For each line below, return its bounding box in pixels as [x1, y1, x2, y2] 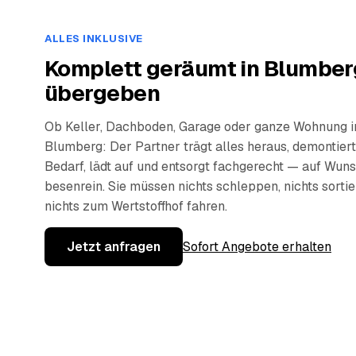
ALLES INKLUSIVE [44, 32, 143, 46]
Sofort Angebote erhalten [183, 238, 331, 256]
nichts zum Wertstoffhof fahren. [44, 198, 227, 215]
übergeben [44, 79, 160, 108]
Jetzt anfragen [67, 238, 161, 256]
